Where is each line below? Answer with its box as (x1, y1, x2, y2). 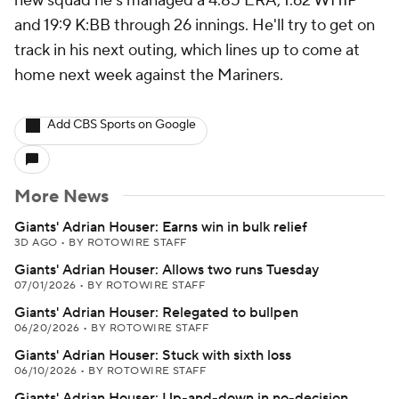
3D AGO (14, 236, 61, 249)
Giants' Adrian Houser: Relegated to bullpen (14, 304, 298, 322)
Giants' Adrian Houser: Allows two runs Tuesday (14, 261, 319, 279)
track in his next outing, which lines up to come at (14, 40, 360, 61)
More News (14, 185, 109, 208)
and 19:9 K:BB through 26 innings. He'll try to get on (14, 15, 375, 36)
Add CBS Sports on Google (47, 117, 196, 133)
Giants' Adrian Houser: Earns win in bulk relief (14, 218, 307, 236)
